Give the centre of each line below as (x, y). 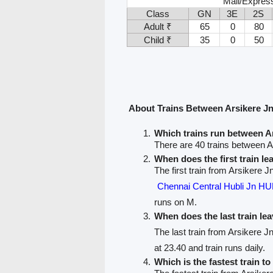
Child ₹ (158, 40)
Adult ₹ (158, 27)
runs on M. (176, 202)
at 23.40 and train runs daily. (210, 247)
